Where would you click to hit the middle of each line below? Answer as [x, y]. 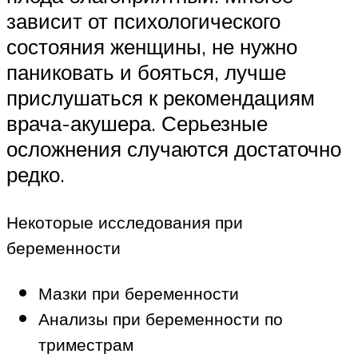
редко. [38, 174]
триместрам [86, 345]
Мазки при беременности [139, 294]
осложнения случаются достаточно [174, 148]
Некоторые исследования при [125, 222]
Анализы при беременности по [161, 319]
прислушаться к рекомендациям [161, 97]
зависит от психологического [143, 20]
